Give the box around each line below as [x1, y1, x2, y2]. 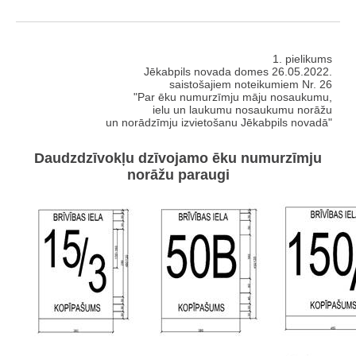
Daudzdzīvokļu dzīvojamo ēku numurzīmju [34, 149, 322, 166]
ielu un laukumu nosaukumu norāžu [153, 103, 332, 116]
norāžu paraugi [126, 166, 230, 183]
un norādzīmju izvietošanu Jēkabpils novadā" [106, 115, 332, 129]
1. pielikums [273, 52, 332, 65]
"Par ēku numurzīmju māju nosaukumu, [133, 90, 332, 103]
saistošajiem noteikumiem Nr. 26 [169, 77, 332, 91]
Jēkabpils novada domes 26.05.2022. [144, 64, 332, 78]
